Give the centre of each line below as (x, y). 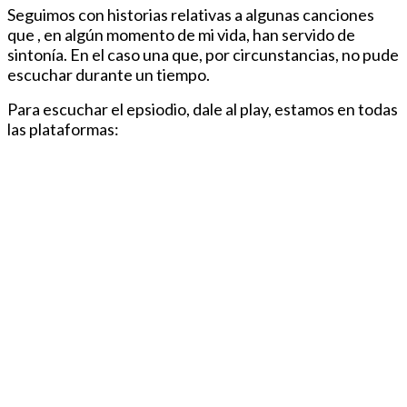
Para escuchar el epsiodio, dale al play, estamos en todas (203, 109)
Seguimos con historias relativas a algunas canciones (191, 14)
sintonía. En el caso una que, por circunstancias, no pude (203, 54)
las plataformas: (63, 129)
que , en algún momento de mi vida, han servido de (181, 34)
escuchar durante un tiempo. (110, 74)
